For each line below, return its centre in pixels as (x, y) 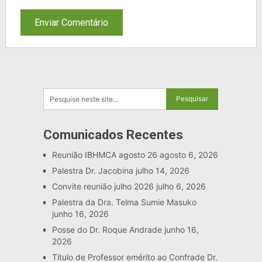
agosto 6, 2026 (189, 154)
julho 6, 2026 (181, 186)
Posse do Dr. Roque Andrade (107, 229)
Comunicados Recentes (113, 135)
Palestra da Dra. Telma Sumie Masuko (124, 202)
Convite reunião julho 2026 (103, 186)
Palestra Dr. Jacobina (92, 170)
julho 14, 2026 (162, 170)
